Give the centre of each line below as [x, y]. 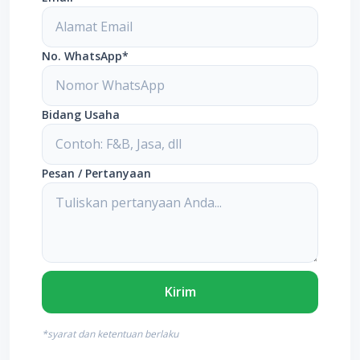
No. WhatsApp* [85, 55]
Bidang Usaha [81, 114]
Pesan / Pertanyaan [96, 173]
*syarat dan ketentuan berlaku [110, 333]
